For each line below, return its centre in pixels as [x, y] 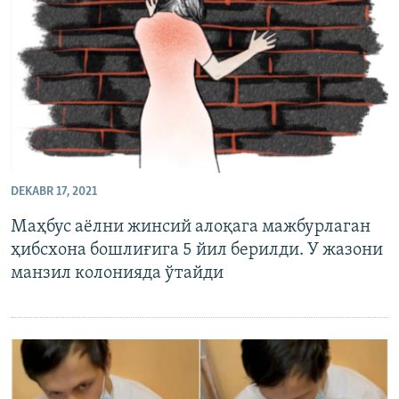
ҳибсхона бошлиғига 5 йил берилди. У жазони [197, 250]
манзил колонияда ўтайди [117, 273]
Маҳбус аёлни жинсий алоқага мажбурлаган [191, 227]
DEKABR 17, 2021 [54, 191]
